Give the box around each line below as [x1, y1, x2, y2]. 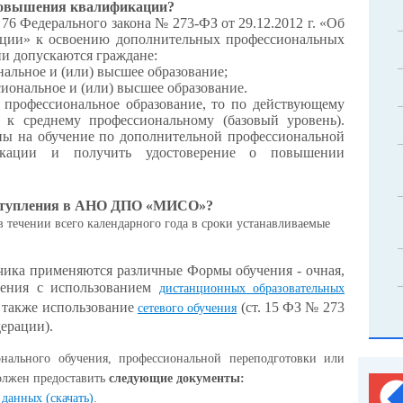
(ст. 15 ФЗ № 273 [237, 299, 345, 315]
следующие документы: [109, 371, 245, 385]
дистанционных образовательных [158, 281, 345, 295]
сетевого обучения [138, 300, 237, 315]
